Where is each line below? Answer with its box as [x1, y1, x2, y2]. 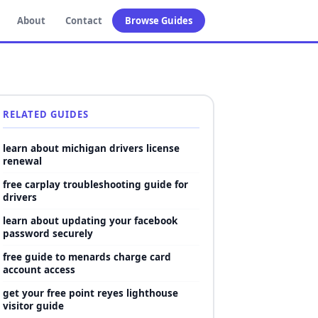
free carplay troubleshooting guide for [2, 177, 188, 191]
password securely [2, 226, 93, 240]
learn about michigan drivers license [2, 141, 180, 155]
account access [2, 263, 75, 276]
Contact [65, 14, 102, 27]
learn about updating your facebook [2, 214, 177, 227]
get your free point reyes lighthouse [2, 286, 178, 300]
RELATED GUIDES [2, 107, 89, 121]
